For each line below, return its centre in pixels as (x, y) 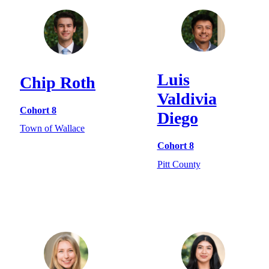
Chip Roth (58, 82)
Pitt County (179, 164)
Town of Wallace (52, 128)
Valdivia (187, 99)
